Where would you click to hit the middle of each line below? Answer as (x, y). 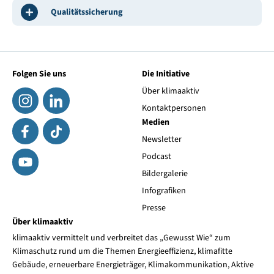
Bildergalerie (165, 174)
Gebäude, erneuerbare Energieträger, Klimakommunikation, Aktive (133, 265)
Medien (156, 122)
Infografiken (164, 191)
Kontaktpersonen (174, 109)
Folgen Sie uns (39, 74)
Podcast (157, 157)
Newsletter (162, 140)
